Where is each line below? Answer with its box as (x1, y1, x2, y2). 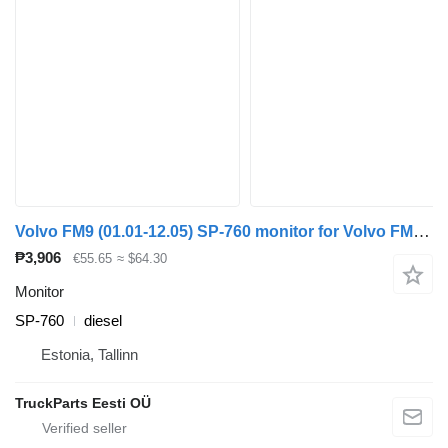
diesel (84, 312, 122, 330)
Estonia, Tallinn (41, 346, 138, 364)
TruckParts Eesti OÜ (15, 395, 151, 412)
